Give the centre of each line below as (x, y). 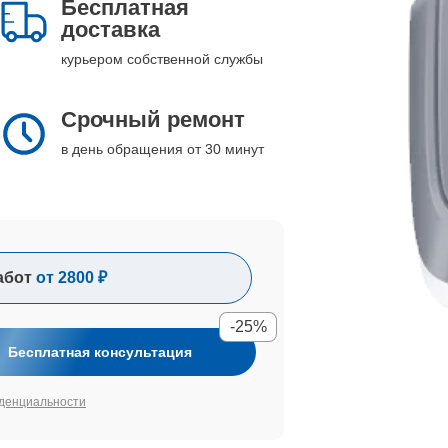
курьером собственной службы (162, 59)
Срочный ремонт (153, 119)
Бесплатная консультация (100, 352)
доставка (110, 29)
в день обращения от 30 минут (162, 149)
